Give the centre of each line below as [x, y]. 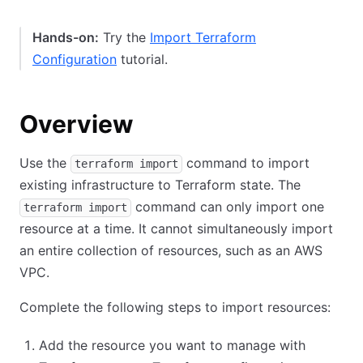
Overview [77, 124]
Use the [45, 163]
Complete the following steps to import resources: [175, 307]
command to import [246, 163]
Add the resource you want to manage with [172, 345]
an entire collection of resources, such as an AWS [171, 250]
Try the [124, 37]
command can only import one [228, 207]
